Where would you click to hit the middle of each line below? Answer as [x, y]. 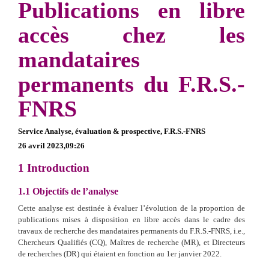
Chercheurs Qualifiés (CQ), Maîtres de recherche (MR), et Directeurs [131, 242]
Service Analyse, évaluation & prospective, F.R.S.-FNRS [112, 131]
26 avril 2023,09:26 [51, 145]
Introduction [57, 168]
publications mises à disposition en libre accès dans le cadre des [131, 219]
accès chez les [131, 35]
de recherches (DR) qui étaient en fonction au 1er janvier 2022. [120, 253]
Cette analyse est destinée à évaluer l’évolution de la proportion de [131, 208]
